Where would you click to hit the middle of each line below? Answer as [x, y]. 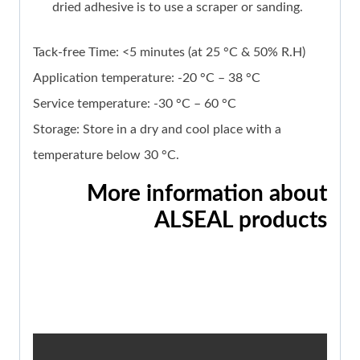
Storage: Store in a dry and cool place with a [157, 130]
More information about [207, 194]
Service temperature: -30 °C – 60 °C [135, 104]
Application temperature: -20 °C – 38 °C [147, 78]
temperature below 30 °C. [106, 155]
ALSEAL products [241, 221]
